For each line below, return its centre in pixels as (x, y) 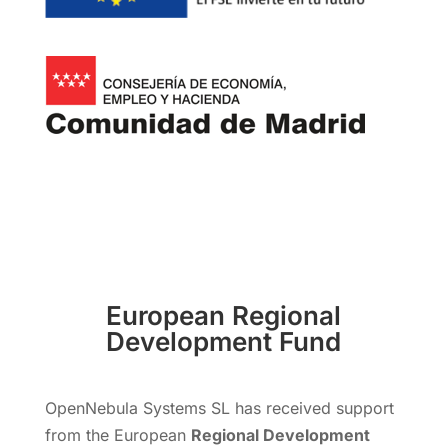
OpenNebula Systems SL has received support (219, 407)
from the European (117, 434)
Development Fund (224, 341)
